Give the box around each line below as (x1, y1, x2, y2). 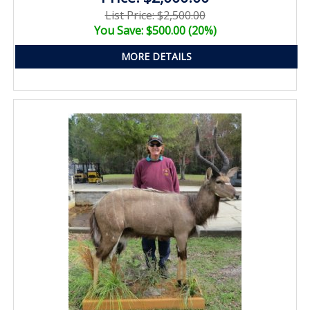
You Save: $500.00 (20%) (93, 22, 217, 38)
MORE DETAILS (121, 49, 192, 63)
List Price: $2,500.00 (104, 7, 206, 23)
